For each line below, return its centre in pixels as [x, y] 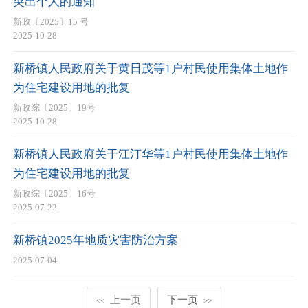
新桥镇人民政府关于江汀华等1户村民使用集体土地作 [151, 154]
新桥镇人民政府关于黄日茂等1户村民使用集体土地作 [151, 68]
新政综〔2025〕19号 [54, 108]
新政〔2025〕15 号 [51, 22]
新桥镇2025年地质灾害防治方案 [96, 240]
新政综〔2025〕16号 [54, 194]
